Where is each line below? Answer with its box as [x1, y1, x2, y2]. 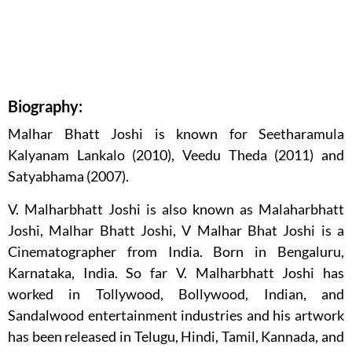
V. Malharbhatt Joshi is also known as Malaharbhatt [8, 200, 344, 218]
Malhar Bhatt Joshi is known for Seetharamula [8, 125, 344, 143]
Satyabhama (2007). [8, 167, 129, 185]
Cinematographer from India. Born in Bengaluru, [8, 243, 344, 261]
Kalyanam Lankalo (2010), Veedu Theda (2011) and [8, 146, 344, 164]
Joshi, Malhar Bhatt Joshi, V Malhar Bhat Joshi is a [8, 222, 344, 240]
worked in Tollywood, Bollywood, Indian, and [8, 285, 344, 303]
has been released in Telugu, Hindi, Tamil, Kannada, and [8, 328, 344, 346]
